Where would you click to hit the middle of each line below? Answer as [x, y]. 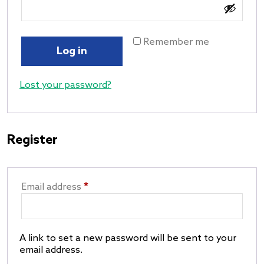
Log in [72, 51]
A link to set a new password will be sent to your [128, 238]
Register [32, 140]
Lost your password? [65, 85]
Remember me [176, 42]
